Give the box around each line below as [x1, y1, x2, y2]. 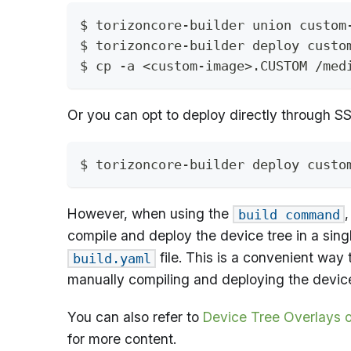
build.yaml [72, 251, 151, 266]
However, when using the [67, 204, 233, 222]
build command [237, 206, 340, 223]
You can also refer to [67, 309, 203, 325]
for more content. [67, 331, 176, 347]
